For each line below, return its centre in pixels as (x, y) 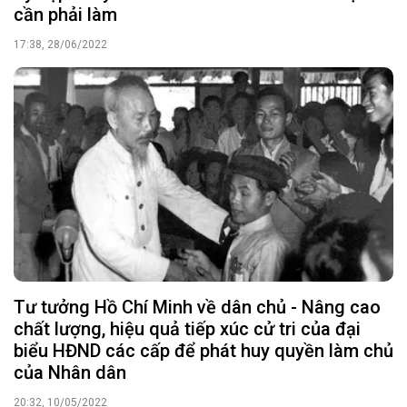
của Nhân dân (70, 372)
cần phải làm (65, 15)
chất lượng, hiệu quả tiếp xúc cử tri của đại (187, 328)
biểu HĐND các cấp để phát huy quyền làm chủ (203, 350)
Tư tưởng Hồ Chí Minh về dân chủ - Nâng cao (197, 307)
